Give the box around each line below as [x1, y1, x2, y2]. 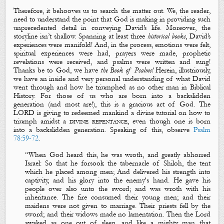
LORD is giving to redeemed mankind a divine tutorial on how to [13, 108, 210, 117]
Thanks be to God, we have [13, 66, 101, 75]
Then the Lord [166, 209, 210, 218]
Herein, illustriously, [152, 66, 210, 75]
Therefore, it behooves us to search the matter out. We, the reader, [13, 6, 210, 15]
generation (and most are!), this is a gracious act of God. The [13, 100, 210, 109]
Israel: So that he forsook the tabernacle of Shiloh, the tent [25, 158, 210, 167]
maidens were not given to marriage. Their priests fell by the [25, 201, 210, 210]
